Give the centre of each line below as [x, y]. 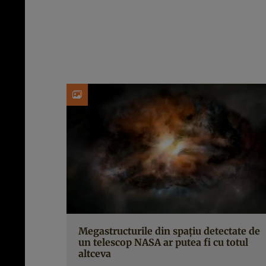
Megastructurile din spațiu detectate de [169, 231]
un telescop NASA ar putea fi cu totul [163, 243]
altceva [95, 254]
